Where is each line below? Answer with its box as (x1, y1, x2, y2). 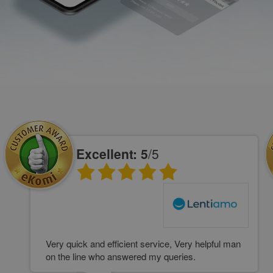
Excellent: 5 (76, 144, 148, 163)
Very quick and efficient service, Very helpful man (46, 236, 241, 250)
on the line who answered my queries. (46, 249, 196, 263)
